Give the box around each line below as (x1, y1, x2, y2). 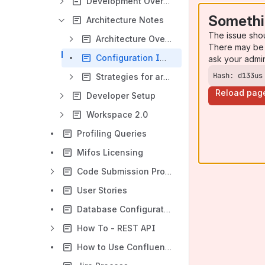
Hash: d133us (213, 70, 263, 80)
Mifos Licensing (77, 147, 143, 157)
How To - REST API (77, 223, 156, 233)
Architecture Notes (86, 15, 164, 25)
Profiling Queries (77, 128, 147, 138)
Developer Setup (86, 91, 156, 101)
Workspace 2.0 (86, 109, 148, 119)
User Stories (77, 185, 127, 195)
